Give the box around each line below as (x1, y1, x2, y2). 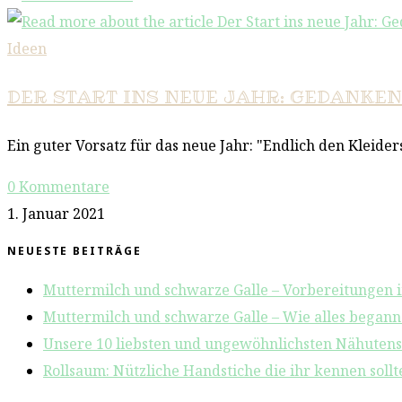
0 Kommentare (7, 176, 109, 197)
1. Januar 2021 (7, 203, 105, 223)
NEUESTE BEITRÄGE (7, 243, 142, 259)
